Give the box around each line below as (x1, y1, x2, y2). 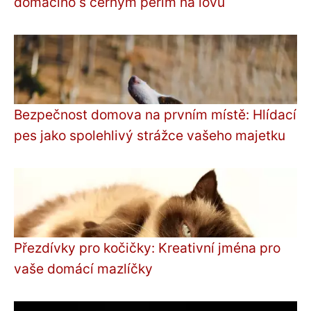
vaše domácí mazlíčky (14, 260, 153, 277)
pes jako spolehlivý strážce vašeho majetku (14, 126, 285, 144)
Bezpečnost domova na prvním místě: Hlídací (14, 106, 296, 123)
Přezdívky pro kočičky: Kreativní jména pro (14, 239, 280, 256)
